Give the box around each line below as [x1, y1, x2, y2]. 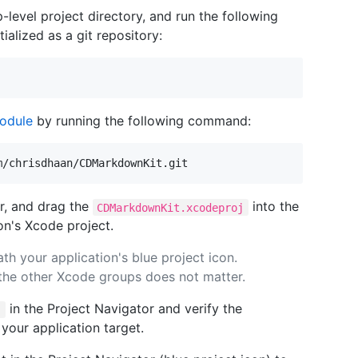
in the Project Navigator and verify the [5, 300, 242, 317]
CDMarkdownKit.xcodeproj [97, 201, 245, 214]
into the [248, 198, 299, 215]
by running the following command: [33, 113, 251, 129]
